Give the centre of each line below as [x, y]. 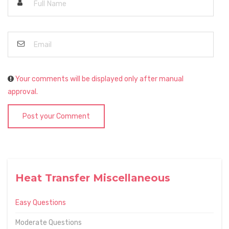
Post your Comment [56, 116]
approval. [23, 92]
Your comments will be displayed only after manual [99, 79]
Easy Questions [41, 203]
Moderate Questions [49, 223]
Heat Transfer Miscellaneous [93, 178]
